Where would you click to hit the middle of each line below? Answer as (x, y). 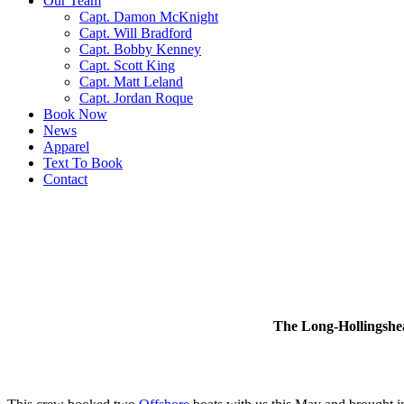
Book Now (75, 114)
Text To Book (83, 163)
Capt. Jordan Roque (136, 98)
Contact (65, 179)
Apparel (66, 147)
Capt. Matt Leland (131, 82)
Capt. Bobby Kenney (140, 49)
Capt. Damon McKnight (149, 17)
